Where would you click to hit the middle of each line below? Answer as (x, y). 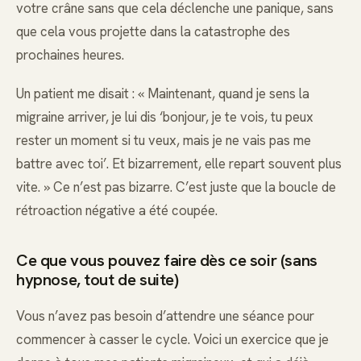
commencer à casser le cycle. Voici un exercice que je (172, 339)
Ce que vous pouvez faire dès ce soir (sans (167, 260)
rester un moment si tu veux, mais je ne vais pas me (164, 140)
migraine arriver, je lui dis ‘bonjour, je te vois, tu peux (165, 116)
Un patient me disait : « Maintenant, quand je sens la (163, 93)
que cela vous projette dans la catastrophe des (153, 31)
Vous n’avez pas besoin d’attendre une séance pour (165, 315)
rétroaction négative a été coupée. (117, 210)
